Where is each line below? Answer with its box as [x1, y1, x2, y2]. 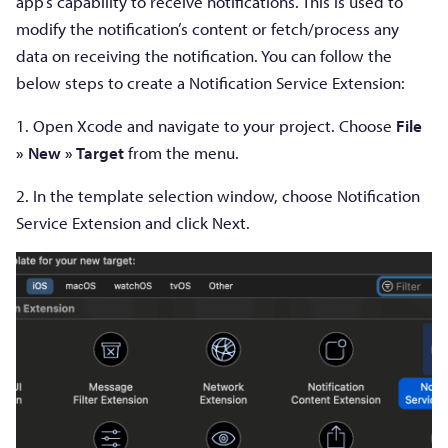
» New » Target [16, 142, 124, 164]
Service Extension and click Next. [16, 212, 250, 234]
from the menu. [124, 142, 239, 164]
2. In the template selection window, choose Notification [16, 185, 420, 207]
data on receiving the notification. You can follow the [16, 45, 392, 67]
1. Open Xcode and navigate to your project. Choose [16, 115, 396, 137]
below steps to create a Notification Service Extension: [16, 72, 405, 94]
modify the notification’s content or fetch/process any [16, 18, 399, 40]
